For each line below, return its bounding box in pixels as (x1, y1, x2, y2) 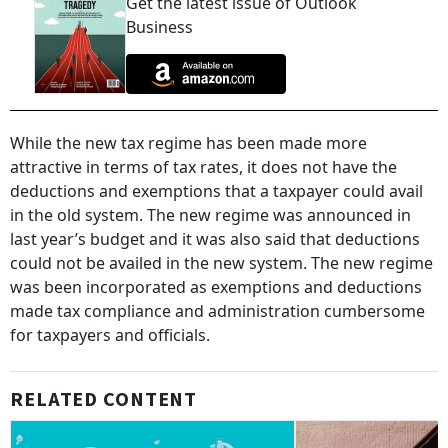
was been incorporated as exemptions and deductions (10, 276, 422, 299)
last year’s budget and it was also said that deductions (10, 228, 420, 251)
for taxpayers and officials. (10, 324, 218, 347)
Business (126, 16, 193, 38)
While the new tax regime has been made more (10, 132, 367, 155)
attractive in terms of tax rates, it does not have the (10, 156, 397, 179)
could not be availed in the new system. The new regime (10, 252, 433, 275)
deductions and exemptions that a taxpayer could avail (10, 180, 423, 203)
